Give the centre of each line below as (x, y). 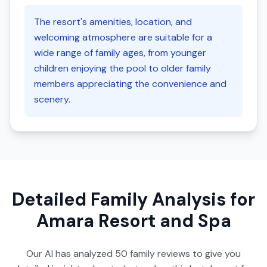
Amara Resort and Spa (133, 221)
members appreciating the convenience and (130, 84)
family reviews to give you (184, 254)
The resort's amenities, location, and (113, 22)
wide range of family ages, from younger (120, 53)
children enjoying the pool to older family (122, 68)
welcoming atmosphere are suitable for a (123, 37)
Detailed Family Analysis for (133, 199)
